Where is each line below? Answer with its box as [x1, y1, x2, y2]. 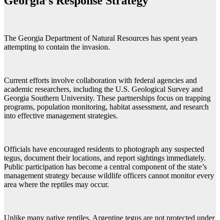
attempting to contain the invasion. [4, 43, 110, 52]
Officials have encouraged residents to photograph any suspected [4, 145, 204, 154]
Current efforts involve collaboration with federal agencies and [4, 76, 197, 85]
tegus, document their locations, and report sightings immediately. [4, 154, 206, 163]
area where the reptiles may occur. [4, 180, 109, 189]
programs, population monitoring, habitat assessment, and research [4, 103, 209, 111]
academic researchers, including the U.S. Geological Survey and [4, 85, 203, 94]
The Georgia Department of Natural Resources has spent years [4, 34, 197, 43]
